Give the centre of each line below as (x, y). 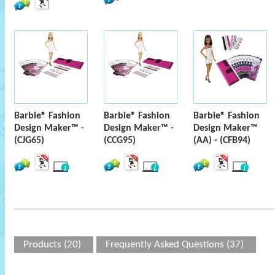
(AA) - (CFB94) (222, 141)
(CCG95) (120, 141)
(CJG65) (29, 141)
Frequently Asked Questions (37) (175, 245)
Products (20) (52, 245)
